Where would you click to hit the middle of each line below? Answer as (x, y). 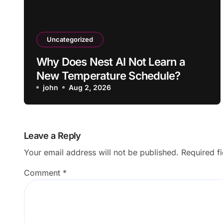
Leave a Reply (53, 136)
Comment (43, 173)
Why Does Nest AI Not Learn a (111, 62)
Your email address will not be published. (101, 152)
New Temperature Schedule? (109, 76)
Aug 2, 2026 (90, 87)
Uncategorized (70, 39)
